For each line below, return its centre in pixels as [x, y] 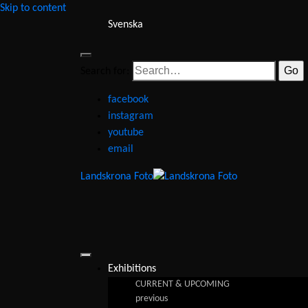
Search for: [105, 71]
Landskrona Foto [117, 177]
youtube [126, 133]
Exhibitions [132, 269]
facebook [128, 100]
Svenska [125, 25]
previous [152, 299]
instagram [131, 116]
